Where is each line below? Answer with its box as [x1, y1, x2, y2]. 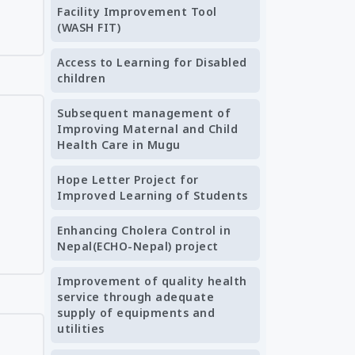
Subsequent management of [57, 105, 231, 120]
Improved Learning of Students [57, 188, 248, 203]
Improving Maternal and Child [57, 121, 238, 136]
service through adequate [57, 289, 214, 304]
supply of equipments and [57, 305, 215, 320]
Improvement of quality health [57, 273, 247, 288]
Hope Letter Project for [57, 172, 199, 187]
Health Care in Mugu [57, 137, 181, 152]
